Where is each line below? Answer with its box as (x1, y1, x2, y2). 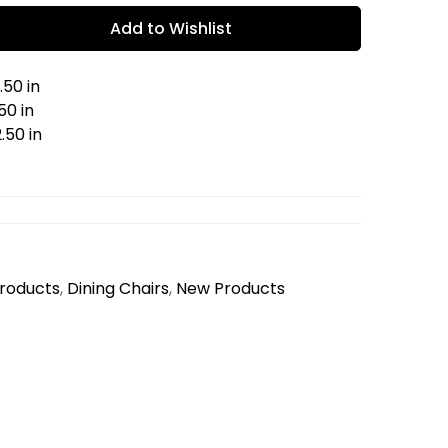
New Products (176, 277, 285, 300)
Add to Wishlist (110, 17, 232, 40)
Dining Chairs (67, 277, 169, 300)
